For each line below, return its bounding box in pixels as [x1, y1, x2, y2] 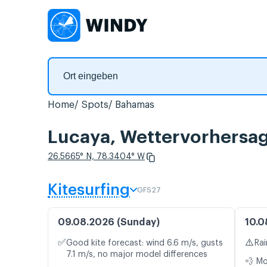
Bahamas [115, 100, 154, 110]
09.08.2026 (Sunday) [58, 218, 160, 228]
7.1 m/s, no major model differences [66, 250, 207, 259]
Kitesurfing [48, 182, 130, 198]
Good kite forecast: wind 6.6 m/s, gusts [66, 239, 223, 248]
